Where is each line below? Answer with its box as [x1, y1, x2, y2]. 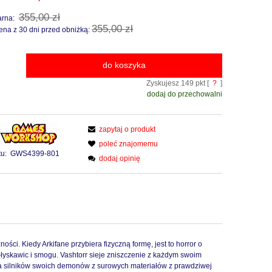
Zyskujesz [146, 79, 181, 88]
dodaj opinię [99, 154, 141, 163]
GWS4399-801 [10, 149, 60, 158]
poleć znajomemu [99, 140, 158, 149]
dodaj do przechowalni [146, 90, 222, 99]
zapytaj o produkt [99, 125, 156, 134]
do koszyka [102, 61, 146, 70]
